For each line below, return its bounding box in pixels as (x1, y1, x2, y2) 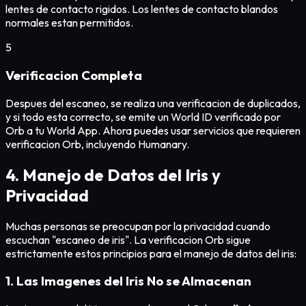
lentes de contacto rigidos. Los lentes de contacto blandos (5, 2, 278, 16)
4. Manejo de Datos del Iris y (5, 164, 221, 185)
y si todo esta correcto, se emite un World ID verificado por (5, 109, 281, 124)
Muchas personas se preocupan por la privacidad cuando (5, 219, 270, 233)
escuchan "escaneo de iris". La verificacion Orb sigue (5, 232, 251, 247)
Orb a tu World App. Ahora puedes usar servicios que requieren (5, 123, 301, 137)
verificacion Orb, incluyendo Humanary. (5, 137, 189, 151)
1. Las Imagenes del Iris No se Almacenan (5, 273, 251, 290)
